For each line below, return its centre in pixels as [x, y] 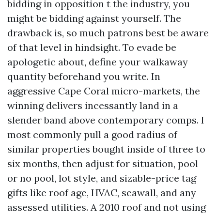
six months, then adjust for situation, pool [103, 163]
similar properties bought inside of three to [106, 149]
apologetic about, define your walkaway [98, 62]
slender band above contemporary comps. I [106, 120]
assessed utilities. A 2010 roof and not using [107, 207]
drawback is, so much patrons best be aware [108, 33]
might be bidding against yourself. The [94, 18]
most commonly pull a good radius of [92, 134]
